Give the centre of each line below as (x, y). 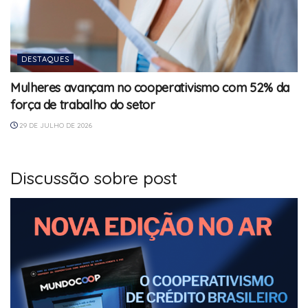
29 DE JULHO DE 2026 (55, 125)
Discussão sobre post (94, 177)
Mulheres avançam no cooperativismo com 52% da (150, 87)
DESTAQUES (45, 59)
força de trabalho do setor (83, 104)
